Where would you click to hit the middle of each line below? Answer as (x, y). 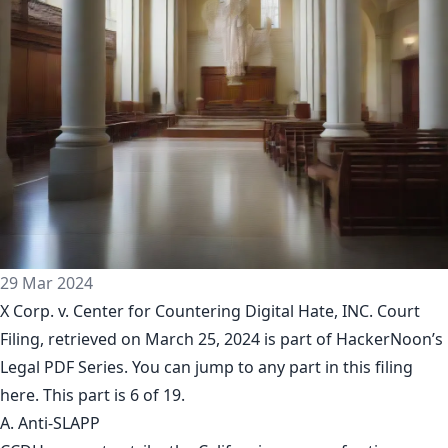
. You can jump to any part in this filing (268, 367)
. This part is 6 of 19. (110, 395)
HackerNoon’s (389, 339)
